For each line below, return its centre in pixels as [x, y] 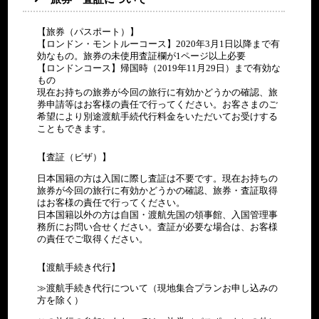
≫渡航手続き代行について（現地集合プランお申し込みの [158, 289]
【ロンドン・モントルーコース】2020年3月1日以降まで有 [159, 45]
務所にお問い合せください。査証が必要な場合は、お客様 [158, 227]
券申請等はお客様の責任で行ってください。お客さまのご [158, 105]
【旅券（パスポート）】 [88, 32]
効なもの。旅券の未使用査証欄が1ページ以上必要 [142, 57]
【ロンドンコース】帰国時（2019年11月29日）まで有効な [159, 69]
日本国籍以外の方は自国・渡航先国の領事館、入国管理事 [158, 215]
